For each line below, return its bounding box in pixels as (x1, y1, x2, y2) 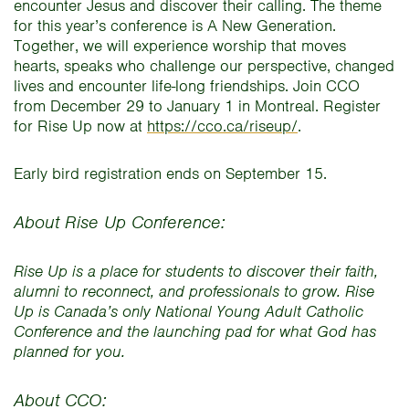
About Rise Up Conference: (14, 211, 231, 234)
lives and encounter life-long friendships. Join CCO (14, 76, 364, 96)
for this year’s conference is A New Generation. (14, 16, 336, 36)
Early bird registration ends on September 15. (14, 163, 327, 184)
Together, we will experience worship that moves (14, 36, 346, 56)
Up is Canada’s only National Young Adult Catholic (14, 301, 363, 321)
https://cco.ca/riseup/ (147, 116, 298, 136)
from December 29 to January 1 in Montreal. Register (14, 96, 381, 116)
